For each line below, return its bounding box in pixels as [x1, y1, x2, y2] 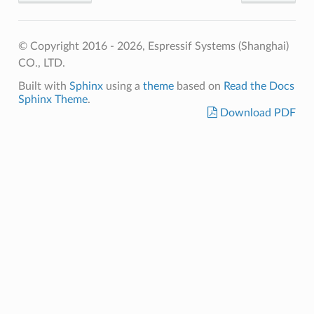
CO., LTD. [18, 57, 65, 69]
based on [173, 80, 224, 92]
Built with [18, 80, 69, 92]
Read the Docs [223, 80, 294, 92]
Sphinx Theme [18, 93, 88, 105]
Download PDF [217, 107, 296, 118]
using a [102, 80, 143, 92]
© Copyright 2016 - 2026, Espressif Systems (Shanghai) [18, 40, 289, 52]
